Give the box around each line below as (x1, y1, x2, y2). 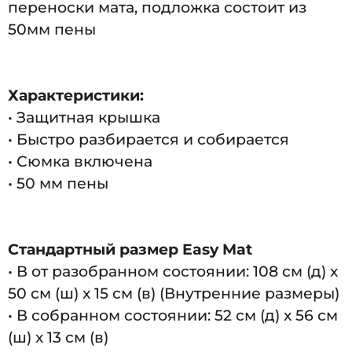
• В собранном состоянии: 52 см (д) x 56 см (8, 306, 338, 324)
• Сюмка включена (8, 152, 152, 170)
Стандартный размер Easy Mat (8, 240, 252, 258)
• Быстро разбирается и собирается (8, 130, 289, 148)
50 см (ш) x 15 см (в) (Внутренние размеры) (8, 284, 339, 302)
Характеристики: (8, 86, 144, 104)
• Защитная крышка (8, 108, 160, 126)
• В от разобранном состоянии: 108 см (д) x (8, 262, 338, 280)
